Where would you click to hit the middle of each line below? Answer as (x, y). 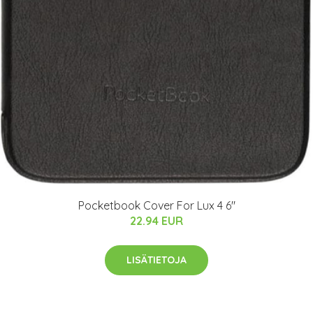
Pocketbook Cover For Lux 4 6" (156, 206)
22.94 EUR (156, 221)
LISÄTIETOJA (156, 260)
